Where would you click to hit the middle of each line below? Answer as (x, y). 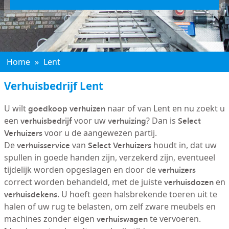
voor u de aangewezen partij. (99, 133)
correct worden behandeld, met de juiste (84, 182)
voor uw (90, 121)
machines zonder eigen (50, 219)
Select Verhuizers (119, 145)
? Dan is (162, 121)
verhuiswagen (122, 219)
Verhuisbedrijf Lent (53, 86)
